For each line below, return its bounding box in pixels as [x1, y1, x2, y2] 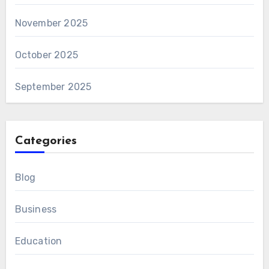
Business [14, 203, 57, 215]
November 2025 [14, 17, 88, 29]
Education [14, 235, 62, 247]
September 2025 [14, 80, 92, 92]
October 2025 [14, 49, 78, 61]
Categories [14, 134, 77, 147]
